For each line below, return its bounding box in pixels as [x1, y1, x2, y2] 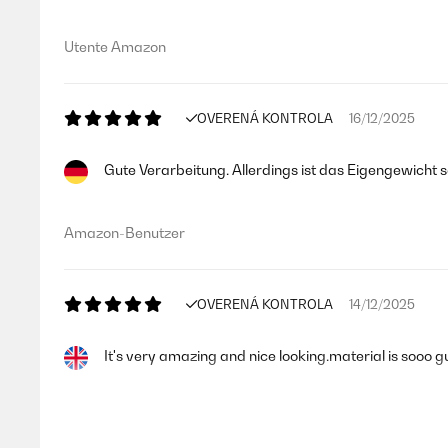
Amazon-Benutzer [64, 224, 185, 241]
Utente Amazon [64, 38, 166, 55]
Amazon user [64, 410, 151, 427]
